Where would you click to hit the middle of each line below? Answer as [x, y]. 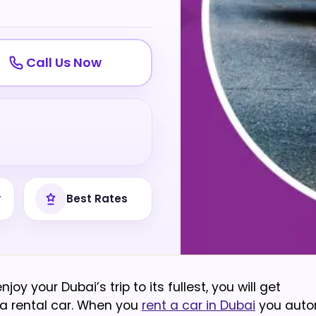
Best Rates [97, 199]
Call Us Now [63, 62]
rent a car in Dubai [198, 305]
